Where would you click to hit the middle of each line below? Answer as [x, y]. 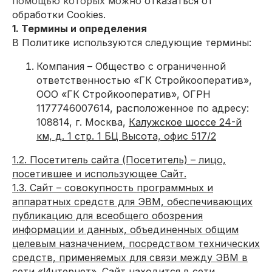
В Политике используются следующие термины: [132, 42]
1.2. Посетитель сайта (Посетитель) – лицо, [119, 160]
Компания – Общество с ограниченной [131, 66]
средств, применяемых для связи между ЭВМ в [130, 257]
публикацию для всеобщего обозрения [107, 216]
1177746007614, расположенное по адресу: [143, 108]
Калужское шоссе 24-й [185, 122]
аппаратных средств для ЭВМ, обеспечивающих [132, 202]
